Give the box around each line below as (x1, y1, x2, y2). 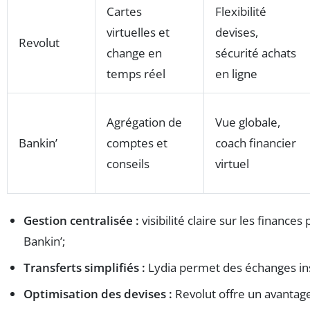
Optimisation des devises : (24, 286, 172, 302)
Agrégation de (107, 114, 182, 131)
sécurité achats (215, 45, 296, 62)
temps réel (107, 66, 165, 82)
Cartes (107, 3, 142, 20)
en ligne (215, 66, 257, 82)
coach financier (215, 135, 296, 152)
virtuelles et (107, 24, 170, 41)
